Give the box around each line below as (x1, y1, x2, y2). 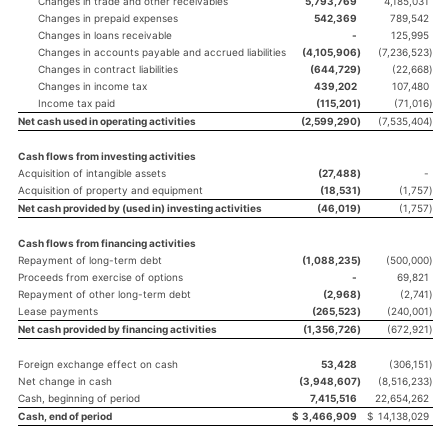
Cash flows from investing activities (18, 150, 196, 162)
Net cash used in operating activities (18, 115, 196, 127)
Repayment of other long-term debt (18, 288, 191, 300)
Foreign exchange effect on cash (18, 358, 178, 370)
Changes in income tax (38, 80, 147, 92)
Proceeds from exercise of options (18, 271, 183, 283)
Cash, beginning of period (18, 392, 140, 404)
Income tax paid (38, 97, 115, 109)
